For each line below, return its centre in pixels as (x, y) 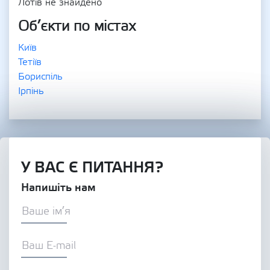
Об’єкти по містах (77, 26)
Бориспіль (40, 77)
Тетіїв (30, 62)
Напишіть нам (58, 188)
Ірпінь (31, 91)
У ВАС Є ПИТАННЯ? (92, 167)
